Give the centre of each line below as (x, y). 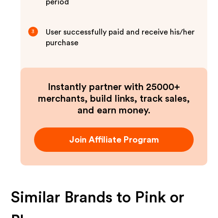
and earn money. (114, 110)
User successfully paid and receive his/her (120, 32)
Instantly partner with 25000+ (114, 87)
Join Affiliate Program (114, 140)
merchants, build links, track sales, (114, 99)
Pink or (160, 198)
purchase (62, 43)
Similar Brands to (73, 198)
